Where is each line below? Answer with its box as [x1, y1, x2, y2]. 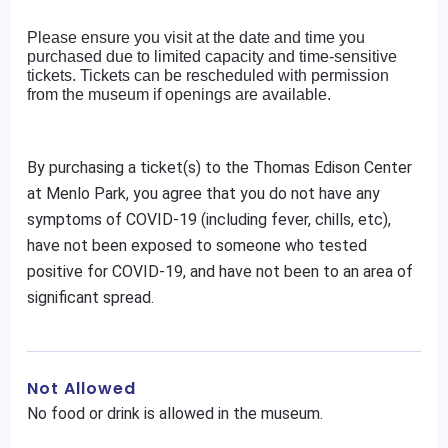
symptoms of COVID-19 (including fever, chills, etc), [27, 210, 392, 229]
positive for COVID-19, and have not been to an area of [27, 262, 414, 281]
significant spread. [27, 288, 155, 307]
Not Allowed [27, 377, 137, 400]
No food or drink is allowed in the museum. [27, 404, 324, 423]
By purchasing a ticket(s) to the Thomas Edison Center [27, 158, 413, 177]
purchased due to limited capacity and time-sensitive [27, 48, 398, 65]
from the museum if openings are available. [27, 86, 332, 103]
